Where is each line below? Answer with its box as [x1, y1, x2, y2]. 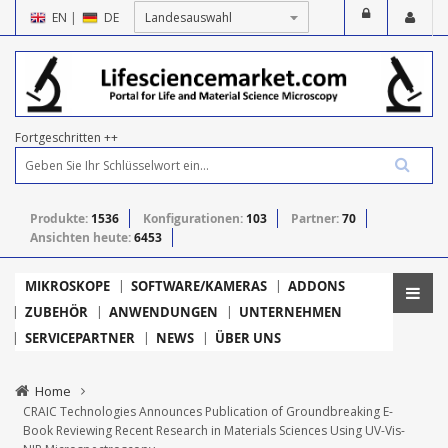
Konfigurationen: [143, 209, 246, 227]
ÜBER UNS [215, 328, 281, 347]
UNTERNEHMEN [239, 302, 342, 321]
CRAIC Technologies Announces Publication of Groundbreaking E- [23, 402, 393, 420]
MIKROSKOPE [25, 276, 110, 295]
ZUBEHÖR [25, 302, 88, 321]
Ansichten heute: [30, 228, 134, 246]
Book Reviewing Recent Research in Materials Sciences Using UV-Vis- [23, 421, 405, 439]
